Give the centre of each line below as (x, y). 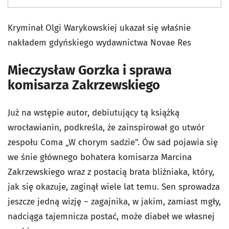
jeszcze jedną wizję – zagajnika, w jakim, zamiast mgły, (114, 202)
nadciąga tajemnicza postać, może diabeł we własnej (111, 217)
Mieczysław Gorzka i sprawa (90, 71)
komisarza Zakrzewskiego (84, 85)
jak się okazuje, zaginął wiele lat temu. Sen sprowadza (114, 187)
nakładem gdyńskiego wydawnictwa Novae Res (99, 43)
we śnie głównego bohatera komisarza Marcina (100, 157)
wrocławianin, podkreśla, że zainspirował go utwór (106, 128)
